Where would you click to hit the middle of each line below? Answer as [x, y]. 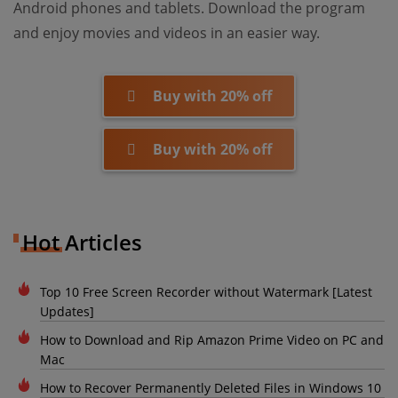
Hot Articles [82, 243]
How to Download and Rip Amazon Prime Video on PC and [212, 340]
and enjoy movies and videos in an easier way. [167, 33]
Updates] [67, 312]
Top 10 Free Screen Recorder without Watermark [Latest [206, 292]
